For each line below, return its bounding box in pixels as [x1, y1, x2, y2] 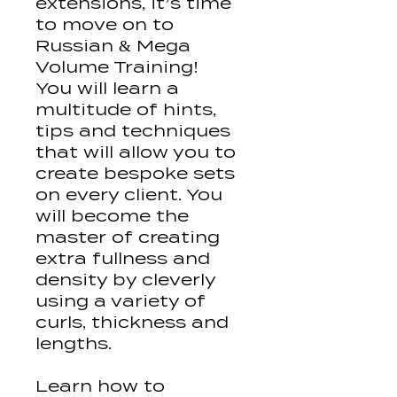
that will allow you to [35, 143, 236, 162]
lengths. [35, 334, 112, 354]
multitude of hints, [35, 100, 216, 120]
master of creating [35, 228, 220, 247]
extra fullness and [35, 249, 210, 269]
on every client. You [35, 185, 222, 205]
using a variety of [35, 292, 206, 311]
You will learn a [35, 79, 179, 98]
